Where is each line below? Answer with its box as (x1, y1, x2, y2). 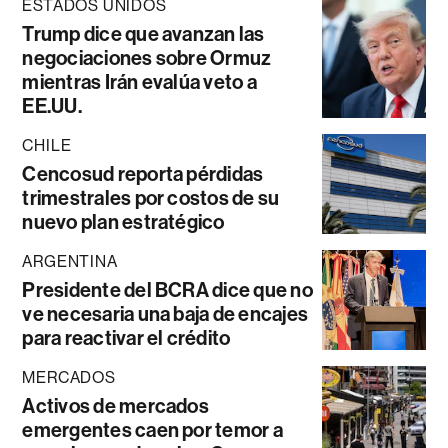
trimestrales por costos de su (22, 186, 280, 211)
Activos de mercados (22, 394, 209, 419)
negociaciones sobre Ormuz (22, 46, 272, 71)
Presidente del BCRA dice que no (22, 278, 313, 303)
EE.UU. (22, 94, 82, 119)
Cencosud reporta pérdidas (22, 162, 264, 187)
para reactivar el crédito (22, 326, 231, 351)
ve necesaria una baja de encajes (22, 302, 309, 327)
